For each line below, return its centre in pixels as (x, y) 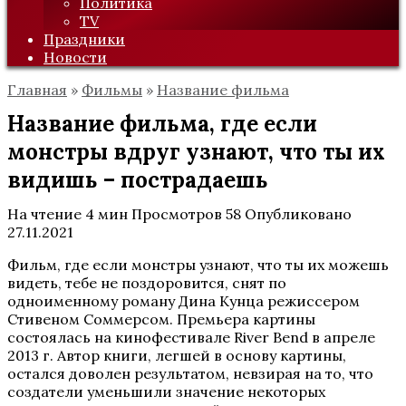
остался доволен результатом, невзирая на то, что (190, 373)
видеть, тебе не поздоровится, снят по (147, 283)
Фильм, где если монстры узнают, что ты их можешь (198, 265)
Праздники (84, 39)
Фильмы (112, 90)
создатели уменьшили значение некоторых (166, 391)
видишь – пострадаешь (138, 180)
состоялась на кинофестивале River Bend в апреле (191, 337)
